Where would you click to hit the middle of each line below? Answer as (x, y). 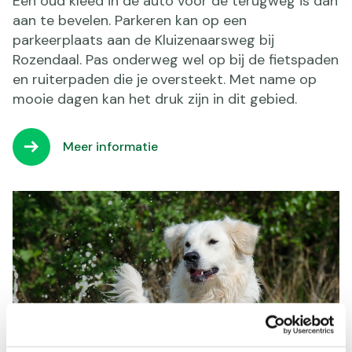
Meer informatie (110, 146)
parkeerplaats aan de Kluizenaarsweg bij (143, 40)
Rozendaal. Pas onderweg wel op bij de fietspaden (176, 59)
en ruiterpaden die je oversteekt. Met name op (165, 79)
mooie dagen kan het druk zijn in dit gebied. (155, 99)
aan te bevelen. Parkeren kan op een (130, 20)
